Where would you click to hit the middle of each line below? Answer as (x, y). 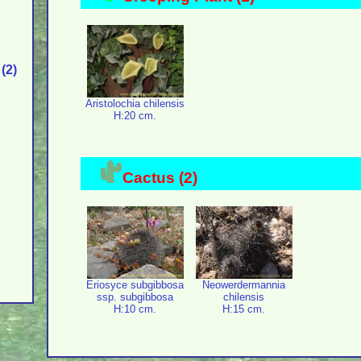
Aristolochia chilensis (135, 104)
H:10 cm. (135, 309)
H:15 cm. (244, 309)
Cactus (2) (160, 178)
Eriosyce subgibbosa (135, 285)
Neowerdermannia (244, 285)
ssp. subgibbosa (135, 297)
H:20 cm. (135, 116)
